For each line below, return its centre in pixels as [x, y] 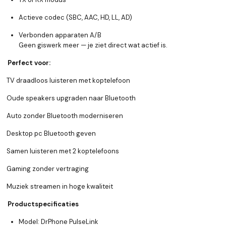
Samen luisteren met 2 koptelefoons [63, 151]
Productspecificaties [43, 204]
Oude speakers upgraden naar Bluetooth [71, 98]
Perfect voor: [29, 63]
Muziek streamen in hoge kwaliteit [60, 187]
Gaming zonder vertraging [48, 169]
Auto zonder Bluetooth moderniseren [65, 116]
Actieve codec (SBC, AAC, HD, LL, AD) [75, 18]
